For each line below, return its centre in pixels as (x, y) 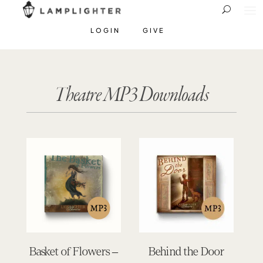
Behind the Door (186, 251)
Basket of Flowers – (74, 251)
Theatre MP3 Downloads (131, 95)
